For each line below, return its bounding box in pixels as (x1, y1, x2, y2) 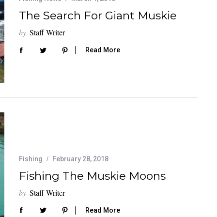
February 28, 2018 (52, 155, 108, 163)
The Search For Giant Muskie (19, 9, 177, 23)
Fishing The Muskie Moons (19, 169, 166, 183)
